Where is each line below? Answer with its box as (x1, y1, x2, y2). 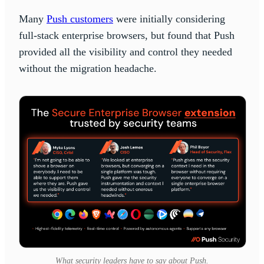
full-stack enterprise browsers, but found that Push (19, 29, 235, 41)
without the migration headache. (19, 62, 157, 74)
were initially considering (113, 12, 225, 25)
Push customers (47, 12, 113, 25)
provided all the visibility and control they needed (19, 45, 232, 58)
